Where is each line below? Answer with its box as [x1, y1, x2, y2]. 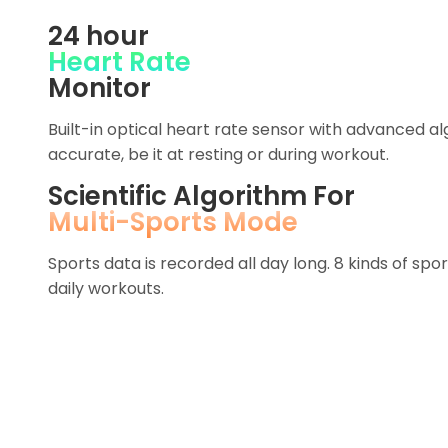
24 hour [48, 17, 149, 54]
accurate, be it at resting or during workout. [48, 142, 389, 166]
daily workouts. [48, 276, 164, 300]
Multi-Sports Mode [48, 203, 298, 240]
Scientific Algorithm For [48, 177, 355, 214]
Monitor [48, 69, 151, 106]
